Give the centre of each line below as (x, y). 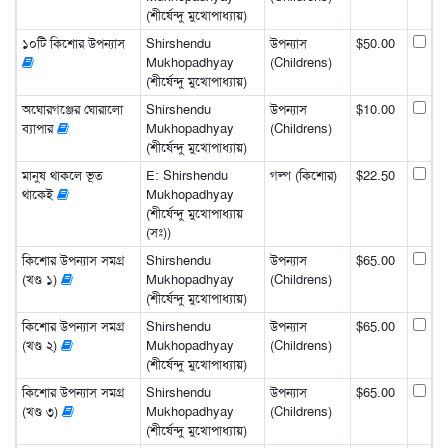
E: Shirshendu (186, 175)
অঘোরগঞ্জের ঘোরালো (72, 109)
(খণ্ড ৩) (41, 411)
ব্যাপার (39, 128)
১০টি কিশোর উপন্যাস (73, 43)
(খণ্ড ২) (41, 345)
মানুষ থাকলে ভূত (62, 175)
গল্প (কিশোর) (303, 175)
